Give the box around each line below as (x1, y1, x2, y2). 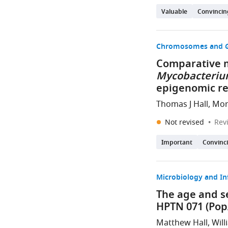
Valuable (161, 7, 188, 17)
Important (161, 138, 193, 148)
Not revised (165, 117, 207, 128)
